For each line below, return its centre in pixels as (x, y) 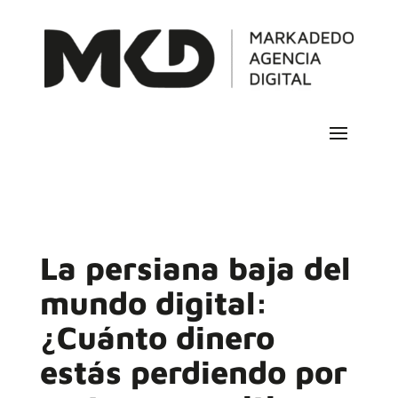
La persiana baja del (195, 268)
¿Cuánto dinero (157, 338)
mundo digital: (154, 303)
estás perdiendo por (193, 372)
